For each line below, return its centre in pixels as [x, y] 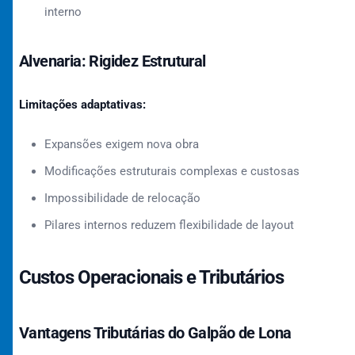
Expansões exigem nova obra [122, 144]
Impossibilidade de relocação [122, 198]
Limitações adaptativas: [82, 105]
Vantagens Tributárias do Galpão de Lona [155, 333]
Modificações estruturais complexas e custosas [172, 171]
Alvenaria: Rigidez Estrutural [113, 61]
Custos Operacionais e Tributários [152, 277]
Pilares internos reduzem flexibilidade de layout [169, 225]
